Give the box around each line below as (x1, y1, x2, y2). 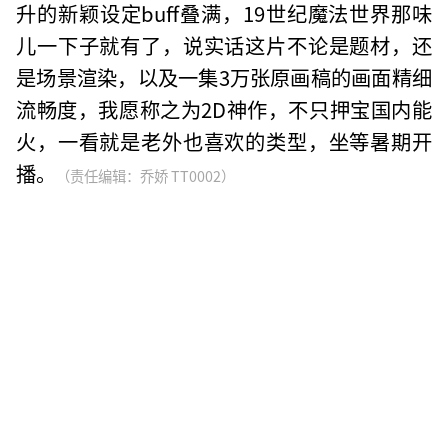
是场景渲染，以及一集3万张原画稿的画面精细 (16, 61, 432, 92)
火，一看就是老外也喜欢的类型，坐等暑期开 (16, 125, 432, 156)
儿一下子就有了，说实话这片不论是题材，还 (16, 29, 432, 60)
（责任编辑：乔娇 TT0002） (56, 164, 236, 186)
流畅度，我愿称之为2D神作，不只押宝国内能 (16, 93, 432, 124)
